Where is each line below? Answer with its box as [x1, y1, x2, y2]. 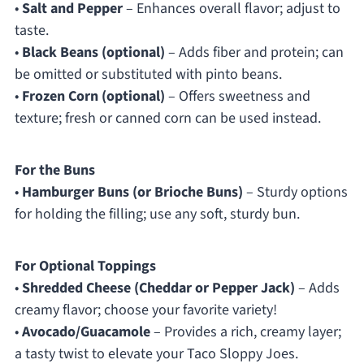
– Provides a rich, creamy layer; [149, 322, 341, 343]
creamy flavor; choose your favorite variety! [14, 300, 277, 321]
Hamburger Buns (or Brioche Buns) [21, 182, 243, 203]
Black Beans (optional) [21, 42, 165, 63]
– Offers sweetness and [164, 86, 310, 107]
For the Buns [14, 160, 95, 181]
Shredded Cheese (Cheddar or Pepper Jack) [21, 278, 295, 299]
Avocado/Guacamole [21, 322, 150, 343]
